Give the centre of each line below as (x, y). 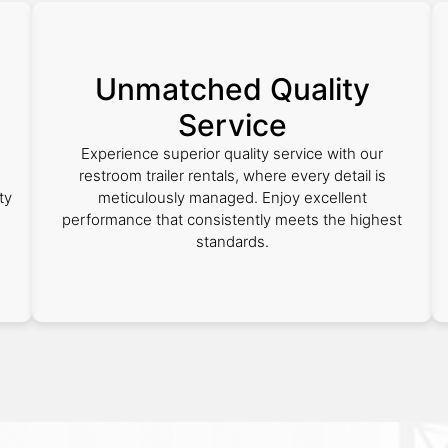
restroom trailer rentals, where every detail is (232, 175)
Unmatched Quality (232, 89)
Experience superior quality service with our (232, 153)
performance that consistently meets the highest (232, 219)
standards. (232, 241)
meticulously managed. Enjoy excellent (232, 197)
